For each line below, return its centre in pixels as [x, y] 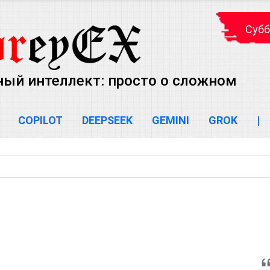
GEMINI [170, 120]
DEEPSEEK [107, 120]
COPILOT [40, 120]
